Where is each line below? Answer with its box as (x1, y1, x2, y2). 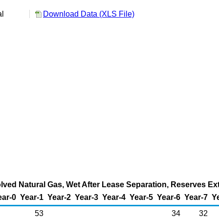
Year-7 (184, 193, 208, 201)
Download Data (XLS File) (43, 10, 134, 18)
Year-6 (157, 193, 180, 201)
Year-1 (20, 193, 44, 201)
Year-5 (130, 193, 153, 201)
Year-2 (47, 193, 71, 201)
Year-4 (102, 193, 126, 201)
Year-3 (75, 193, 98, 201)
